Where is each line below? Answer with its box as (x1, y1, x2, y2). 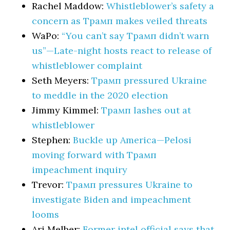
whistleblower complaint (32, 60, 143, 71)
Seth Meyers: (32, 74, 92, 86)
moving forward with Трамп (32, 149, 157, 161)
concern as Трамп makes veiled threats (32, 15, 208, 27)
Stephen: (32, 134, 73, 146)
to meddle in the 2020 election (32, 89, 168, 101)
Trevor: (32, 179, 67, 190)
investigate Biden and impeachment (32, 194, 191, 205)
